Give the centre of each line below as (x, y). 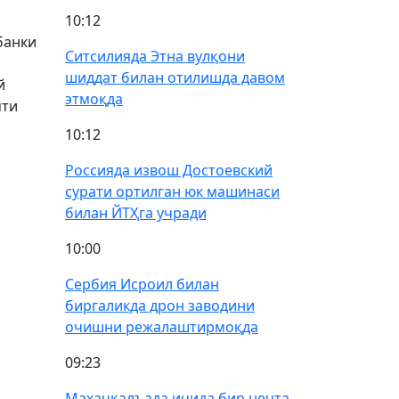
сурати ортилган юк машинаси (172, 191)
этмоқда (94, 99)
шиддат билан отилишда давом (175, 77)
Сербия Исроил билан (142, 284)
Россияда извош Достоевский (169, 170)
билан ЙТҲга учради (136, 213)
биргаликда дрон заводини (160, 305)
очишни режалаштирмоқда (162, 327)
